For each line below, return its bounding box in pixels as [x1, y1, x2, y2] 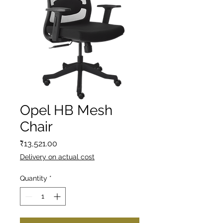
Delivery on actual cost [20, 153, 95, 161]
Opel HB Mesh [20, 102, 112, 119]
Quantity [20, 174, 47, 183]
